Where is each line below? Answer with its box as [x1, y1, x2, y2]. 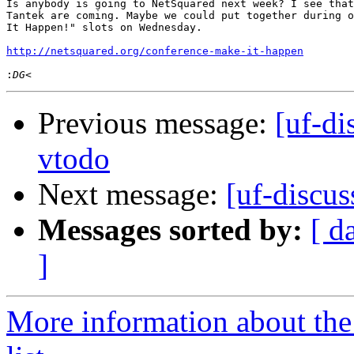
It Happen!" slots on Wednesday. [6, 21, 202, 34]
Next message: [38, 177, 226, 212]
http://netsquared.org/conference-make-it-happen [6, 45, 303, 58]
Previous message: [38, 106, 275, 141]
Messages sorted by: [38, 213, 303, 247]
